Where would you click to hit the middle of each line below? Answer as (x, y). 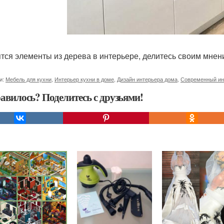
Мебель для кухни (28, 79)
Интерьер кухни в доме (84, 79)
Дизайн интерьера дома (147, 79)
